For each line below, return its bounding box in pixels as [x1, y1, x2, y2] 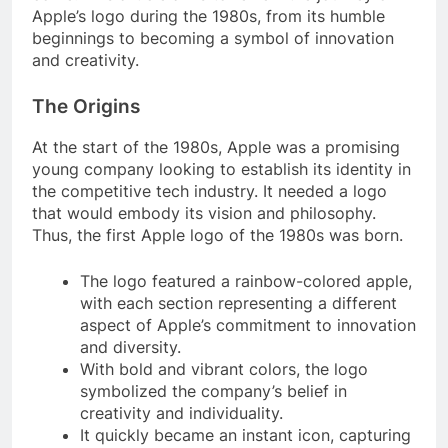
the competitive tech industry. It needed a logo [32, 181, 387, 202]
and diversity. [80, 337, 181, 358]
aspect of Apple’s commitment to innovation [80, 315, 416, 336]
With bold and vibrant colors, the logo [80, 359, 368, 380]
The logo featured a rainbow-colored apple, [80, 271, 412, 292]
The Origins [32, 94, 140, 118]
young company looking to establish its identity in [32, 159, 411, 180]
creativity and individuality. [80, 403, 283, 424]
